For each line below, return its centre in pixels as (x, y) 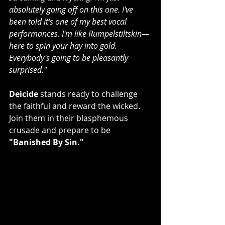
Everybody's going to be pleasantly (70, 58)
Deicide (24, 94)
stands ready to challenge (89, 94)
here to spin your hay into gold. (64, 46)
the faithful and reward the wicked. (76, 106)
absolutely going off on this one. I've (72, 10)
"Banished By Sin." (46, 142)
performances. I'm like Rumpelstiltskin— (79, 34)
